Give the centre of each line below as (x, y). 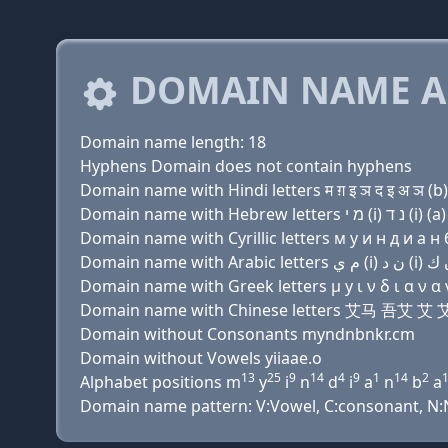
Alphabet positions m (160, 382)
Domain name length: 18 (173, 142)
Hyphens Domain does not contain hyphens (246, 166)
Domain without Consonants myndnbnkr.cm (247, 334)
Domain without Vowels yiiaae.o (201, 358)
